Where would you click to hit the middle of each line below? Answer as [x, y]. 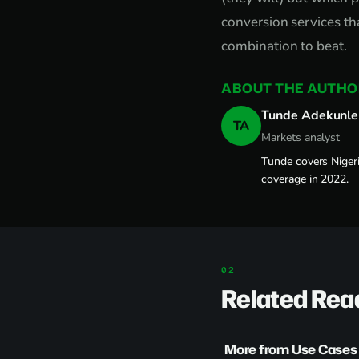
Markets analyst [301, 137]
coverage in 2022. [305, 179]
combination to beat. [284, 46]
